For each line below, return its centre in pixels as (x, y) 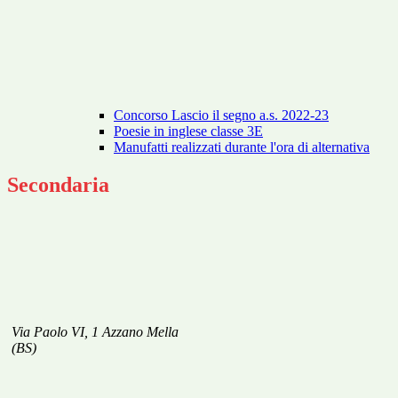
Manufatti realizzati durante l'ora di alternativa (242, 147)
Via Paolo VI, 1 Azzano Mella (95, 332)
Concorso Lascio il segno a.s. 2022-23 (221, 115)
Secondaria (58, 185)
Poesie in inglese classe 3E (188, 131)
